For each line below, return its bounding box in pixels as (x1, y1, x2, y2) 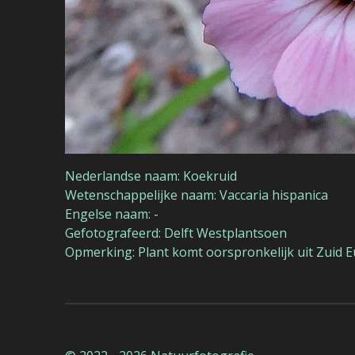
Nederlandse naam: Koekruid (65, 166, 237, 185)
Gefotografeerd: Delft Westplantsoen (65, 223, 287, 242)
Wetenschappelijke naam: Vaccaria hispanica (65, 185, 328, 204)
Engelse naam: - (65, 204, 158, 223)
